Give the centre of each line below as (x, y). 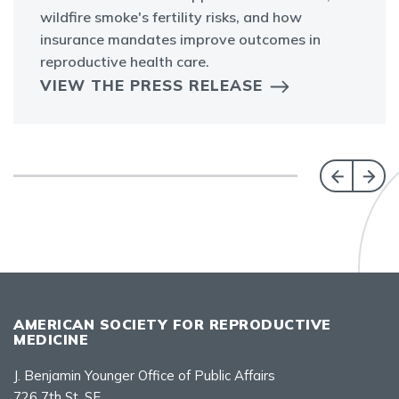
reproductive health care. (125, 62)
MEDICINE (51, 340)
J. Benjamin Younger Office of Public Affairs (144, 376)
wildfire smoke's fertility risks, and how (171, 17)
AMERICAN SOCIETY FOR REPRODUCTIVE (172, 325)
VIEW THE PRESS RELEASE (151, 85)
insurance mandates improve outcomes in (180, 40)
